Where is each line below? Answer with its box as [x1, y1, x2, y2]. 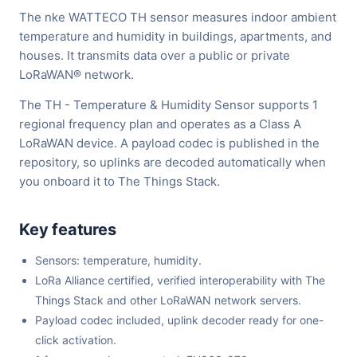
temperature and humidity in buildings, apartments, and [19, 29, 331, 45]
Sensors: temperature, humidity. [35, 253, 202, 268]
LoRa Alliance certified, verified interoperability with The [35, 273, 325, 288]
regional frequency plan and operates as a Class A [19, 116, 301, 132]
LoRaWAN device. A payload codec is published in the [19, 135, 320, 151]
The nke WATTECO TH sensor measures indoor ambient [19, 10, 336, 25]
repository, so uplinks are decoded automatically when [19, 155, 326, 171]
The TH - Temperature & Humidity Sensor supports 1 [19, 97, 318, 113]
